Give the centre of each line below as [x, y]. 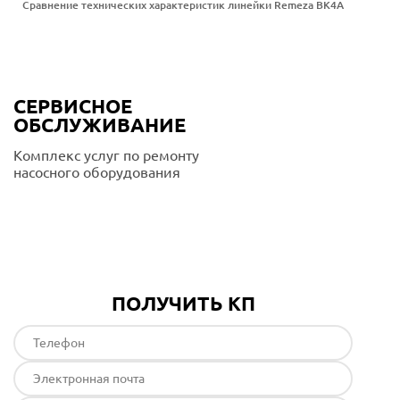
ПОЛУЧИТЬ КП [183, 303]
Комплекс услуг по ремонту [106, 155]
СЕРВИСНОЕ [73, 106]
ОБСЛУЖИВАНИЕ [100, 125]
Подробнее [88, 209]
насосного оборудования [97, 172]
